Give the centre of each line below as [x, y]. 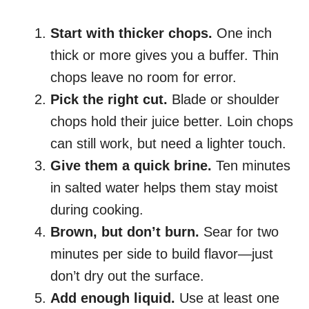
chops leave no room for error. [143, 78]
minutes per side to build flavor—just [162, 254]
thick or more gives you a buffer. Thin [165, 56]
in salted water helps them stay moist [164, 188]
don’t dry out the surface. [127, 276]
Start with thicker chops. [131, 33]
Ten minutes [251, 166]
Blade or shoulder [223, 100]
